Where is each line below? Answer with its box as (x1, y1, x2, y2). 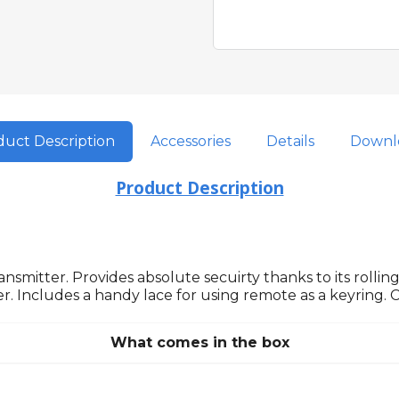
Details (265, 133, 314, 151)
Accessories (150, 133, 231, 151)
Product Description (115, 176, 284, 200)
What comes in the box (110, 334, 289, 352)
